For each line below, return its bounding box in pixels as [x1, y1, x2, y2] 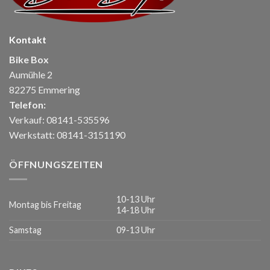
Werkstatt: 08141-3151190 [9, 129, 125, 141]
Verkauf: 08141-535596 [9, 114, 110, 126]
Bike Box [9, 54, 49, 66]
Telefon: [9, 99, 46, 111]
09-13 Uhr [116, 224, 156, 235]
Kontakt [9, 34, 46, 46]
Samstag [9, 224, 42, 235]
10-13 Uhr [116, 193, 156, 204]
